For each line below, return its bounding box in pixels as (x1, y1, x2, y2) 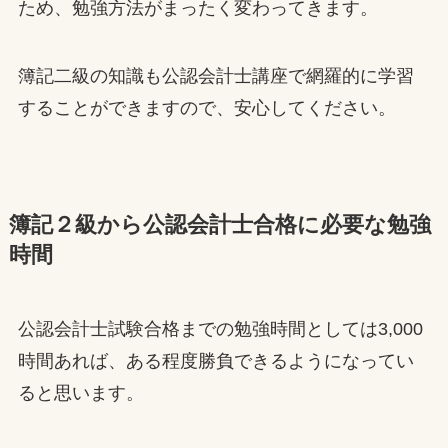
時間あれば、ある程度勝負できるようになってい (17, 351, 414, 372)
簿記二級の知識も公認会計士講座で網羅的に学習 (17, 66, 414, 87)
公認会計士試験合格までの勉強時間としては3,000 (17, 319, 423, 340)
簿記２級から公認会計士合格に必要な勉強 (8, 213, 431, 238)
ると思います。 (17, 383, 144, 404)
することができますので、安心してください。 (17, 98, 396, 119)
